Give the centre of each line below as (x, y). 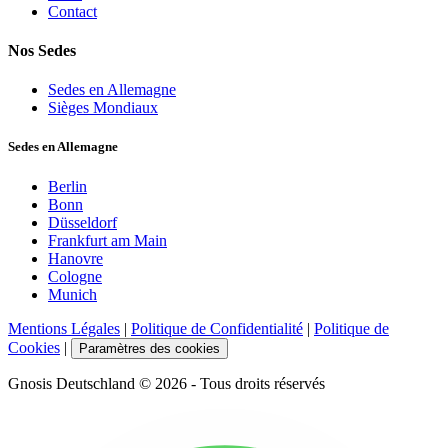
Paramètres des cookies (149, 348)
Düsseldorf (82, 222)
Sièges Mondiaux (103, 108)
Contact (72, 11)
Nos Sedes (42, 51)
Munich (72, 294)
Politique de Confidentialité (217, 328)
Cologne (75, 276)
